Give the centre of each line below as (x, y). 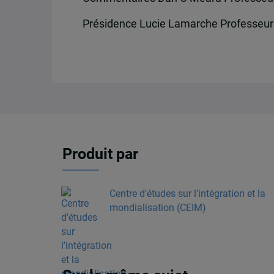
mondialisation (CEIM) (157, 208)
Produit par (101, 154)
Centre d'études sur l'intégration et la (187, 194)
